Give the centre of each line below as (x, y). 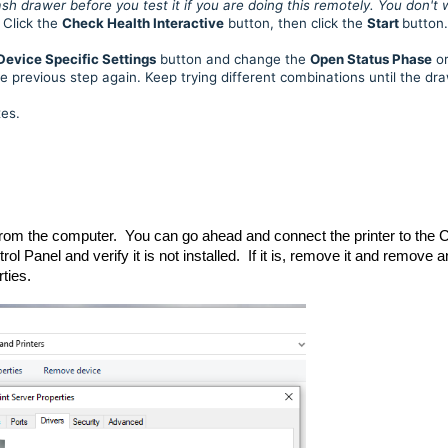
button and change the (233, 59)
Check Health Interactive (143, 23)
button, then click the (295, 23)
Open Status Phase (371, 59)
